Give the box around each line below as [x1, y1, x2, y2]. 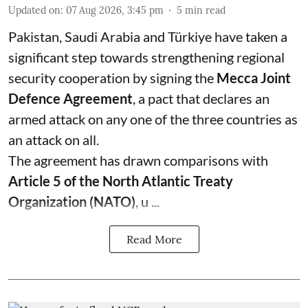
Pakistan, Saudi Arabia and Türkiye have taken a [8, 27, 287, 45]
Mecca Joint [217, 69, 291, 86]
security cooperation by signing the [8, 69, 217, 86]
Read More [126, 232, 182, 246]
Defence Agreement [8, 89, 133, 107]
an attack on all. [8, 131, 99, 148]
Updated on [8, 3, 60, 16]
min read [185, 3, 225, 16]
